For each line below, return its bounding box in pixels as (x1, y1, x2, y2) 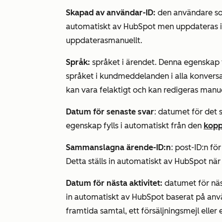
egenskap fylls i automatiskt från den (66, 121, 204, 131)
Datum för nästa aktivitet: (66, 178, 163, 188)
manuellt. (108, 36, 142, 46)
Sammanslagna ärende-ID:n (66, 143, 171, 153)
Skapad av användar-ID (66, 8, 153, 18)
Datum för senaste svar (66, 107, 154, 117)
